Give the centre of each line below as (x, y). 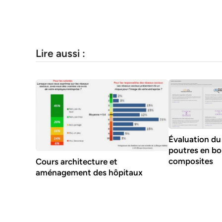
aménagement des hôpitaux (89, 173)
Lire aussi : (60, 53)
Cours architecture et (77, 162)
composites (191, 161)
